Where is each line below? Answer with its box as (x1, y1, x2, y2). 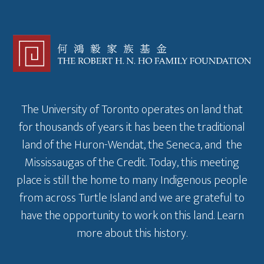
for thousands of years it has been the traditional (19, 117, 245, 138)
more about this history (77, 223, 186, 244)
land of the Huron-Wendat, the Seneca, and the (22, 135, 242, 156)
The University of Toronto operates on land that (21, 100, 243, 120)
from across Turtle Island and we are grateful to (19, 188, 245, 209)
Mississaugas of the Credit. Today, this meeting (25, 153, 239, 173)
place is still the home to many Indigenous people (16, 170, 247, 191)
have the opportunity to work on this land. (20, 206, 217, 226)
